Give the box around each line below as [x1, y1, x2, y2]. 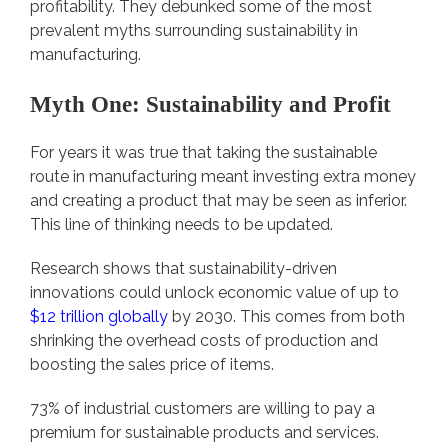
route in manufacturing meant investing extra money [30, 167, 416, 187]
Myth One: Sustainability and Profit [30, 91, 397, 118]
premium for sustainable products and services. [30, 423, 379, 443]
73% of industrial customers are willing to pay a [30, 399, 375, 419]
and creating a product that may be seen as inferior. [30, 191, 407, 211]
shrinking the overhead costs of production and [30, 331, 378, 351]
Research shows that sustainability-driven [30, 259, 337, 279]
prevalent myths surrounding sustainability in [30, 21, 358, 41]
